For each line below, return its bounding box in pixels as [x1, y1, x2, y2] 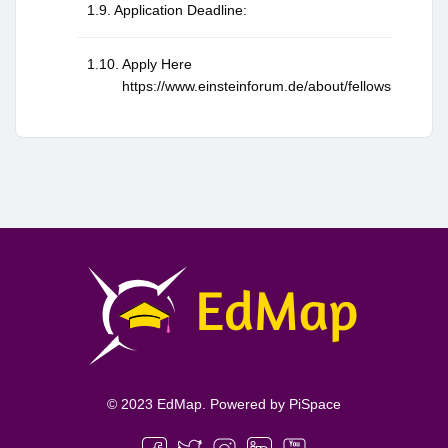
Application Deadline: [113, 2, 247, 19]
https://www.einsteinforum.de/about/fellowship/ [121, 78, 414, 95]
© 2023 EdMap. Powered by [107, 396, 289, 413]
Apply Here [121, 56, 192, 73]
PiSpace [289, 396, 341, 413]
